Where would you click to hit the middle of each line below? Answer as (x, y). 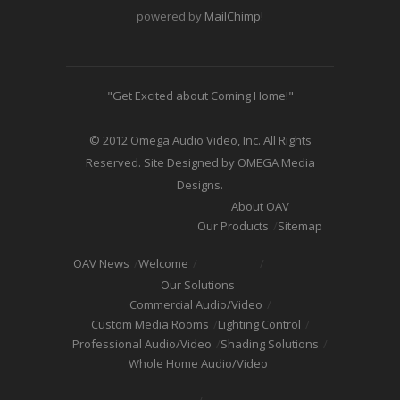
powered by (171, 16)
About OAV (260, 206)
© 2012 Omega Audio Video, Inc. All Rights (200, 140)
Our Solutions (198, 285)
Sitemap (300, 226)
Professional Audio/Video (142, 344)
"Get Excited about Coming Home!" (200, 96)
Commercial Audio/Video (196, 304)
